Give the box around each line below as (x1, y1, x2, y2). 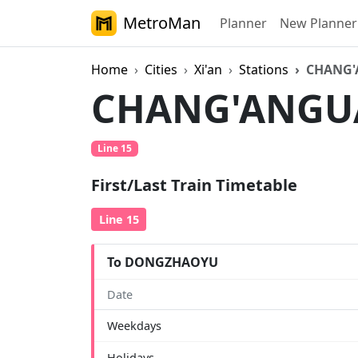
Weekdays (107, 318, 161, 334)
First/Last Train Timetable (91, 174, 297, 197)
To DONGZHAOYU (107, 253, 218, 271)
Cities (145, 61, 177, 78)
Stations (239, 61, 288, 78)
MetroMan (123, 12, 201, 34)
